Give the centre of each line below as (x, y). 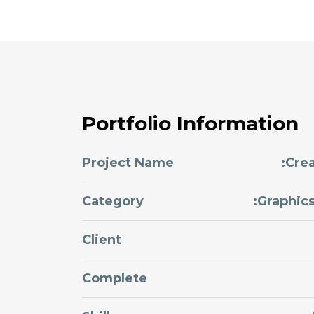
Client (102, 240)
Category (113, 201)
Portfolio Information (190, 123)
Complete (115, 278)
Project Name (128, 163)
